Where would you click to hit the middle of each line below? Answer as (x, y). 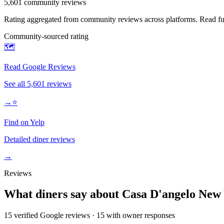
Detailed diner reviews (39, 139)
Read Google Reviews (40, 66)
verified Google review (49, 215)
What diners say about (63, 194)
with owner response (138, 215)
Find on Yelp (24, 122)
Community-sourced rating (46, 36)
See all (15, 83)
